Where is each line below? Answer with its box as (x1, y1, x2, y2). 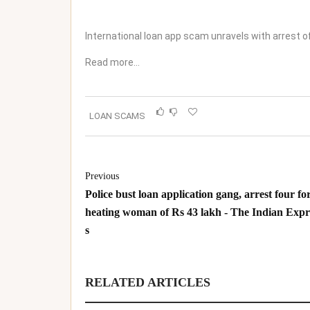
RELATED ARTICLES (85, 275, 210, 289)
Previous (85, 170, 119, 181)
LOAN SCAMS (89, 110, 145, 121)
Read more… (85, 56, 140, 68)
